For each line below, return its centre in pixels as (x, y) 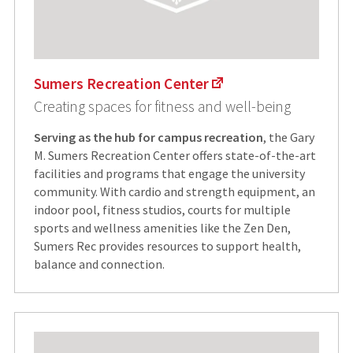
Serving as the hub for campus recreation (148, 137)
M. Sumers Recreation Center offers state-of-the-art (175, 156)
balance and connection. (99, 264)
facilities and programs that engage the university (169, 174)
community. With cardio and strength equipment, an (174, 192)
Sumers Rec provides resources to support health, (167, 246)
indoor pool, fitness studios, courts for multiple (162, 210)
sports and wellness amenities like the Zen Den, (162, 228)
